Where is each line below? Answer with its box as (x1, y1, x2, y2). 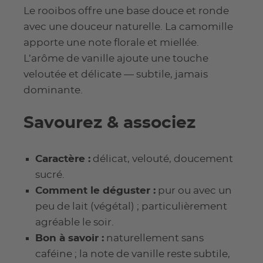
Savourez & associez (23, 115, 195, 132)
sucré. (35, 170, 65, 180)
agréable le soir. (35, 217, 114, 228)
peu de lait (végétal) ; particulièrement (35, 201, 227, 212)
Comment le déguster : (35, 186, 156, 196)
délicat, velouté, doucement (90, 154, 233, 164)
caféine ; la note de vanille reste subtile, (35, 249, 230, 259)
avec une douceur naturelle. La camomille (23, 22, 233, 32)
